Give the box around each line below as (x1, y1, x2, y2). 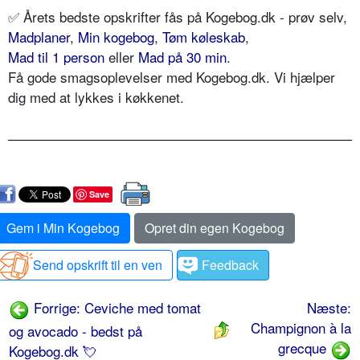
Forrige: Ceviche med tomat (30, 297, 201, 318)
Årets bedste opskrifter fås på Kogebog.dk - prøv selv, (19, 6, 347, 27)
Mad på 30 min (138, 47, 227, 67)
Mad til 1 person (8, 47, 104, 67)
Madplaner (8, 27, 70, 47)
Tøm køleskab (162, 27, 245, 47)
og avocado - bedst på (9, 320, 142, 341)
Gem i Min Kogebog (6, 219, 120, 238)
